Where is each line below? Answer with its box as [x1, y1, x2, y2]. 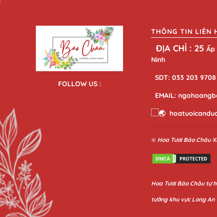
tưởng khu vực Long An [151, 196, 215, 203]
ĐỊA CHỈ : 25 [151, 43, 207, 54]
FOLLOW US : [58, 79, 101, 89]
